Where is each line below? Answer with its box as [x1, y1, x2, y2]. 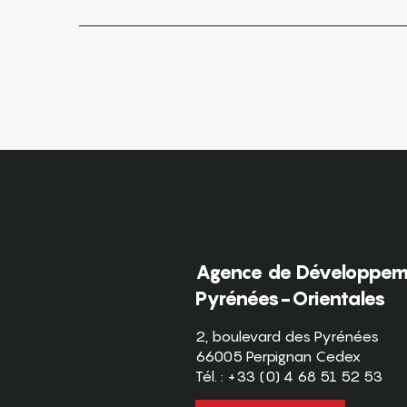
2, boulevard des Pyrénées [195, 326, 379, 345]
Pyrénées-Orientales [195, 286, 386, 310]
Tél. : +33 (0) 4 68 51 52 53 [195, 366, 382, 385]
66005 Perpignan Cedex [195, 346, 361, 365]
